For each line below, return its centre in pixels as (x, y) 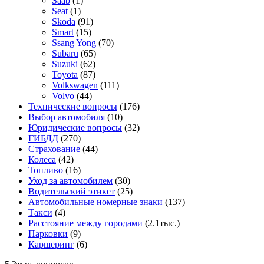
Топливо (46, 170)
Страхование (54, 149)
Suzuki (65, 64)
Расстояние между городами (85, 223)
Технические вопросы (73, 107)
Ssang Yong (74, 43)
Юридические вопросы (75, 128)
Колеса (42, 160)
